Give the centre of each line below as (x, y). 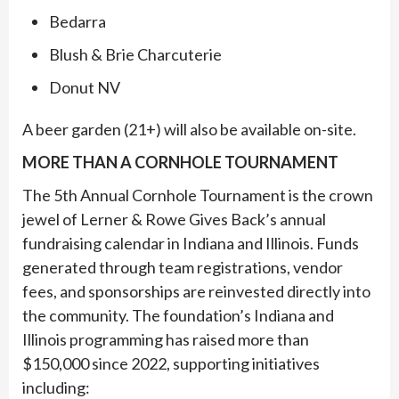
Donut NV (85, 87)
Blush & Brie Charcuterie (135, 54)
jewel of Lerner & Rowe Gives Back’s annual (174, 219)
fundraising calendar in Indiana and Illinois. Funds (191, 243)
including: (56, 387)
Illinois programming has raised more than (166, 339)
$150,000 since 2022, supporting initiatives (171, 363)
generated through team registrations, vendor (183, 267)
